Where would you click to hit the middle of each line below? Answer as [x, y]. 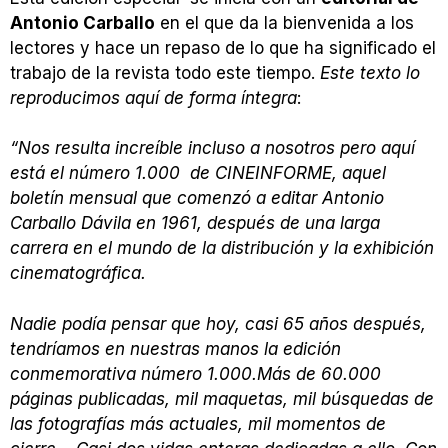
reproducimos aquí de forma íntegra [153, 97]
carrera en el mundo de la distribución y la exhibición [222, 248]
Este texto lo [370, 72]
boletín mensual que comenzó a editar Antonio [197, 198]
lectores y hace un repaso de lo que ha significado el [223, 47]
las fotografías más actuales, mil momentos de [198, 423]
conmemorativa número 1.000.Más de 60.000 [195, 373]
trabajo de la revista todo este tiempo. [165, 72]
